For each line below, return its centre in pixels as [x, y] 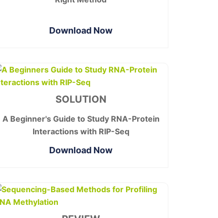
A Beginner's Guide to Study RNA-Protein [81, 118]
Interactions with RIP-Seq [81, 131]
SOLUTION [81, 99]
